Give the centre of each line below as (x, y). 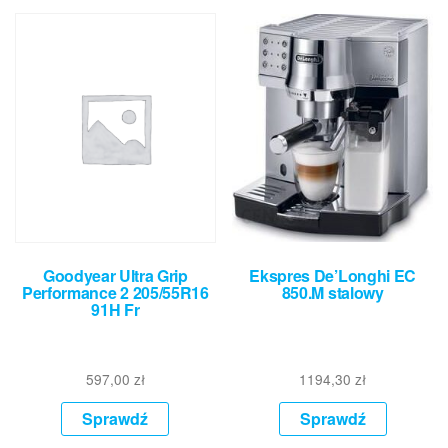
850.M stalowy (332, 292)
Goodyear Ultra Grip (115, 275)
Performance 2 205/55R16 (115, 292)
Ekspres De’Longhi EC (332, 275)
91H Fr (115, 309)
